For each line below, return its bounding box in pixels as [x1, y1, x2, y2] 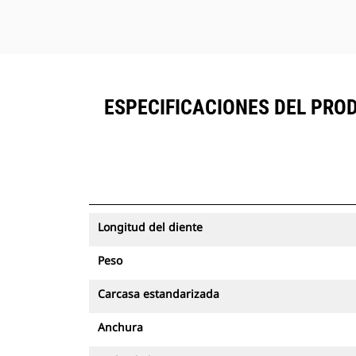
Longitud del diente [98, 219, 203, 234]
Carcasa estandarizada [98, 286, 219, 301]
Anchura [98, 319, 143, 335]
